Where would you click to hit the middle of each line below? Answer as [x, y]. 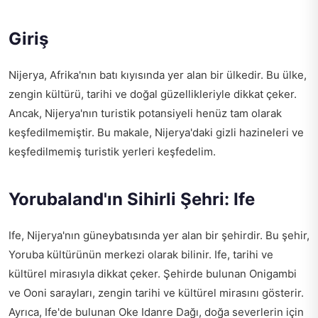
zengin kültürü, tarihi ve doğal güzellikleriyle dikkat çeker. [153, 94]
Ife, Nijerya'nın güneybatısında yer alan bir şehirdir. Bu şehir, [159, 236]
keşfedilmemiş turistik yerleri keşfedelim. [112, 152]
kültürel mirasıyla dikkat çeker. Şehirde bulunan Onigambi [153, 274]
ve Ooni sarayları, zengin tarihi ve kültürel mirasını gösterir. [156, 293]
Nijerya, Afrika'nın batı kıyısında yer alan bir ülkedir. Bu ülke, [158, 75]
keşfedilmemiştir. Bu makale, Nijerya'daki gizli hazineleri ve [156, 133]
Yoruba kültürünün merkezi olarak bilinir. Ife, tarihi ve [141, 255]
